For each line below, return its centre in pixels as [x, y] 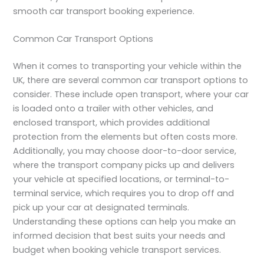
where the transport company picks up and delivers [124, 165]
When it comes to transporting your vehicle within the [128, 66]
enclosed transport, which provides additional [112, 122]
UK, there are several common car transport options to [131, 80]
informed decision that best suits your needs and [119, 235]
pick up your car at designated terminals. [101, 207]
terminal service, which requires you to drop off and [124, 193]
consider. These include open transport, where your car [131, 94]
